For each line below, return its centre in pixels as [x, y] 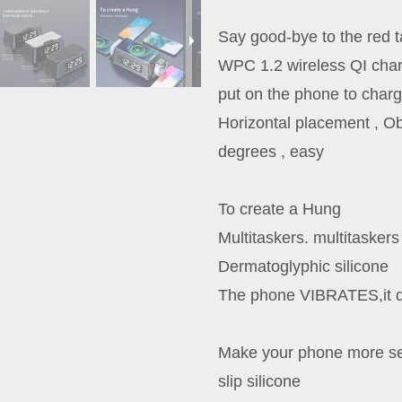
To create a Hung [279, 209]
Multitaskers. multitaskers [308, 238]
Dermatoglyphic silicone [303, 267]
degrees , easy [271, 152]
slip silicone [259, 381]
